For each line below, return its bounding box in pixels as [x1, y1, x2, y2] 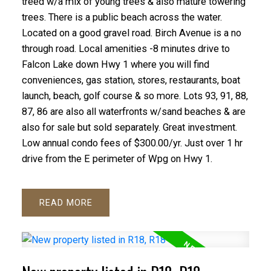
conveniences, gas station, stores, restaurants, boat [21, 74, 240, 86]
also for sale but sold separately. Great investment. [21, 121, 237, 133]
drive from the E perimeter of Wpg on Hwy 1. [21, 152, 212, 165]
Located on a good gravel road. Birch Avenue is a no [21, 27, 241, 39]
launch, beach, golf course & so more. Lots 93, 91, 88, [21, 90, 248, 102]
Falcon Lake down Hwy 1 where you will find [21, 58, 209, 70]
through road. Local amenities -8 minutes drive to [21, 42, 230, 54]
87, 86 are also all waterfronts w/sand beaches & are [21, 105, 246, 117]
